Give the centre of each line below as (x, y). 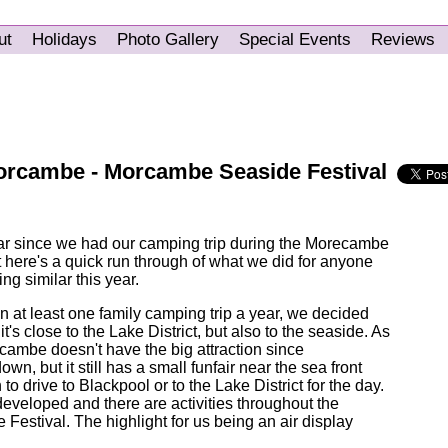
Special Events (295, 39)
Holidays (64, 39)
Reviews (403, 39)
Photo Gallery (168, 39)
